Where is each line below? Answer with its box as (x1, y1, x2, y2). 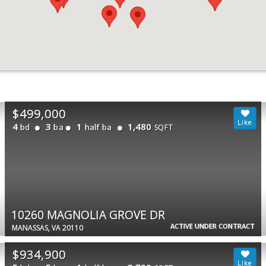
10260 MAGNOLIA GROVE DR (11, 206, 165, 223)
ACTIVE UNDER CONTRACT (170, 221, 255, 230)
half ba (84, 121, 112, 132)
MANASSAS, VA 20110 (11, 222, 83, 233)
